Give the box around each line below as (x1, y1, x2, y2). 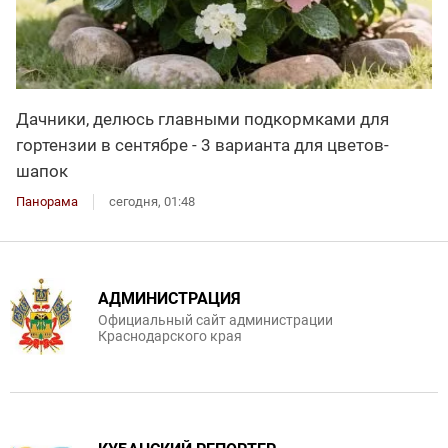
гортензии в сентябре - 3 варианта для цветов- (16, 134, 389, 155)
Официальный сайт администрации (98, 311, 333, 328)
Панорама (16, 193, 78, 209)
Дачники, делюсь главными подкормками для (16, 108, 389, 129)
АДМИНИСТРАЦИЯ (98, 288, 241, 308)
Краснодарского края (98, 327, 242, 344)
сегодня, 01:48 (109, 193, 195, 209)
